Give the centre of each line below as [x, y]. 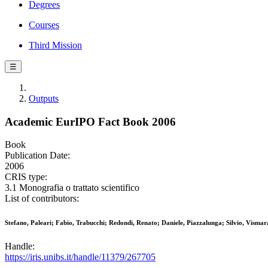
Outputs [44, 98]
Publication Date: [37, 156]
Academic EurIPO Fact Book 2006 [90, 121]
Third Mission [55, 45]
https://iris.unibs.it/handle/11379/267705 [80, 257]
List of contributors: [42, 199]
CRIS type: [26, 177]
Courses [44, 25]
